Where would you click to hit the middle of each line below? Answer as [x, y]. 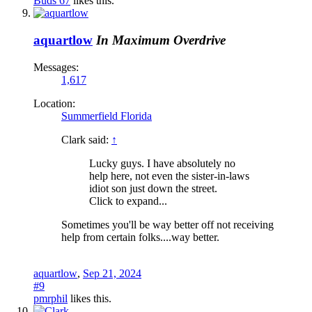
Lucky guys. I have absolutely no [162, 163]
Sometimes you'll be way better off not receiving [167, 224]
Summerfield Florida [107, 116]
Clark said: [86, 139]
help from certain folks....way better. [140, 237]
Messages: [56, 67]
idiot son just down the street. [153, 188]
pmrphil [50, 298]
